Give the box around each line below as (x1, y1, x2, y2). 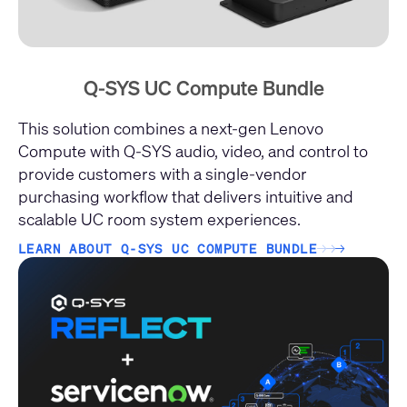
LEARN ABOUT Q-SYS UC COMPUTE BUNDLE (18, 240, 317, 258)
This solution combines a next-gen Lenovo (18, 117, 323, 140)
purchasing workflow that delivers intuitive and (18, 185, 353, 208)
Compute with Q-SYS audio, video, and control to (18, 140, 368, 163)
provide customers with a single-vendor (18, 163, 307, 185)
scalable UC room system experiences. (18, 208, 301, 231)
